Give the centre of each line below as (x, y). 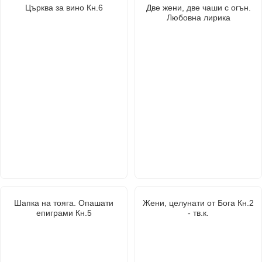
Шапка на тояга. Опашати (64, 203)
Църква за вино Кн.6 (64, 7)
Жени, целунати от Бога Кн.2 (198, 203)
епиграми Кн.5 (64, 213)
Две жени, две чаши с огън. (198, 7)
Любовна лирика (198, 17)
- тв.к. (198, 213)
